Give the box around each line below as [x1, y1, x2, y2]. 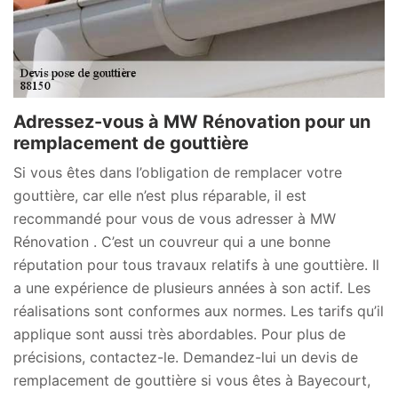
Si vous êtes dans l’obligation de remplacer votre [13, 163, 342, 181]
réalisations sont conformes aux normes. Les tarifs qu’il [13, 301, 384, 320]
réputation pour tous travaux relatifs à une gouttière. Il [13, 255, 379, 274]
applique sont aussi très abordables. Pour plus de [13, 324, 346, 343]
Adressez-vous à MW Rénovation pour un [13, 110, 370, 132]
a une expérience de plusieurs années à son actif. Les [13, 278, 370, 297]
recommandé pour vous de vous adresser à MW [13, 209, 336, 227]
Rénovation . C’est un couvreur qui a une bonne [13, 232, 330, 251]
